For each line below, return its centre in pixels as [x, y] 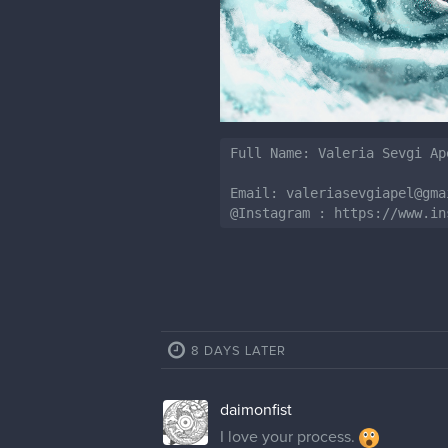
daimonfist [256, 409]
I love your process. [289, 436]
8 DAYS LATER [238, 351]
